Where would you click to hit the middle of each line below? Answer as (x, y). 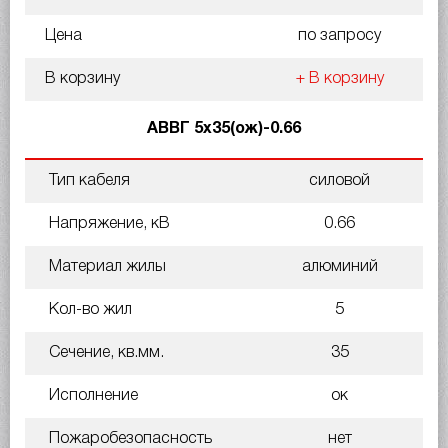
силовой (339, 180)
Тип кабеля (87, 180)
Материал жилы (105, 266)
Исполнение (91, 395)
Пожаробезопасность (128, 438)
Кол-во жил (88, 309)
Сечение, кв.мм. (104, 352)
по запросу (339, 35)
